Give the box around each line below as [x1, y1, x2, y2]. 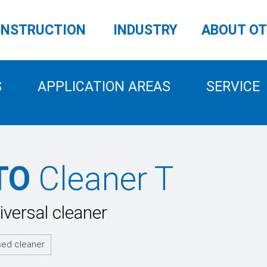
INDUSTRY [113, 22, 178, 38]
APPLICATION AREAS [37, 79, 170, 95]
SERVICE [206, 79, 260, 95]
